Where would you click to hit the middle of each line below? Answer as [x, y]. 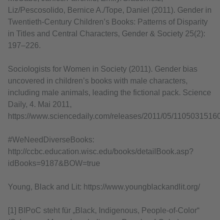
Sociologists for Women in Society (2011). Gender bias [103, 69]
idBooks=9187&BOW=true [54, 164]
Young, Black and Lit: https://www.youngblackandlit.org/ [104, 187]
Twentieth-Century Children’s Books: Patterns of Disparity [108, 22]
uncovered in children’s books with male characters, [98, 81]
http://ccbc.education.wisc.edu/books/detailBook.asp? [101, 152]
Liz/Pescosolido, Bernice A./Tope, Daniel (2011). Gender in [110, 10]
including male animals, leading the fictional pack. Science [110, 93]
